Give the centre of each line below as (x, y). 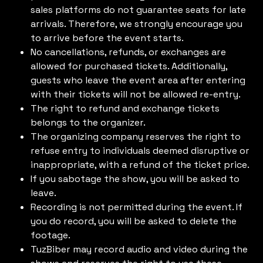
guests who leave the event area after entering (138, 80)
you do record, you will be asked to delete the (134, 221)
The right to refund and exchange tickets (125, 108)
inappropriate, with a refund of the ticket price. (140, 164)
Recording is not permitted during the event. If (137, 207)
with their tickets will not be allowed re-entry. (136, 94)
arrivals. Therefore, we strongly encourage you (137, 23)
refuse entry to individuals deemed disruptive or (140, 150)
